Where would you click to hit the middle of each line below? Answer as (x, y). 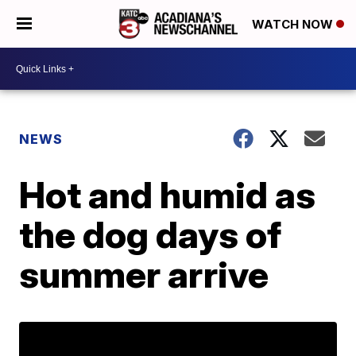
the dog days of (151, 234)
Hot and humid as (168, 195)
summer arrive (144, 274)
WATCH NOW (294, 25)
